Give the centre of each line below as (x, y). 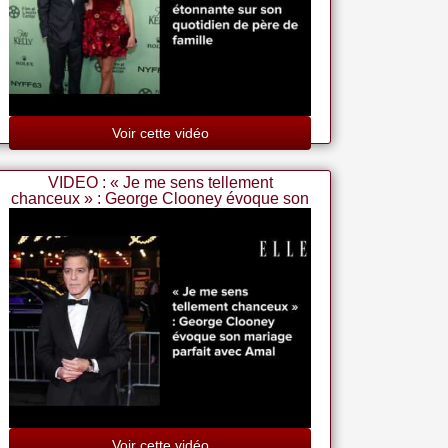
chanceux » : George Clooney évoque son (160, 198)
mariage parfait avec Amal (160, 214)
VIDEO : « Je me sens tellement (160, 182)
